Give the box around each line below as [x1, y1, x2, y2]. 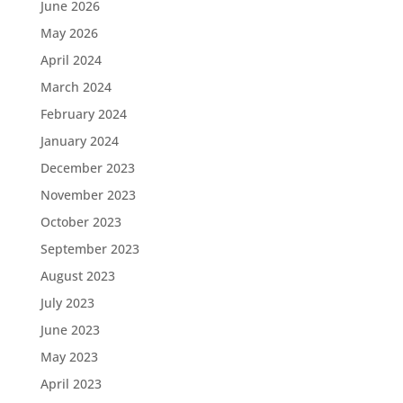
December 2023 [40, 158, 135, 176]
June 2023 [40, 320, 100, 338]
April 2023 [40, 374, 102, 392]
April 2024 [40, 50, 102, 68]
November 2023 [40, 185, 136, 203]
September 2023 [40, 239, 139, 257]
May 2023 [40, 347, 98, 365]
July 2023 [40, 293, 94, 311]
